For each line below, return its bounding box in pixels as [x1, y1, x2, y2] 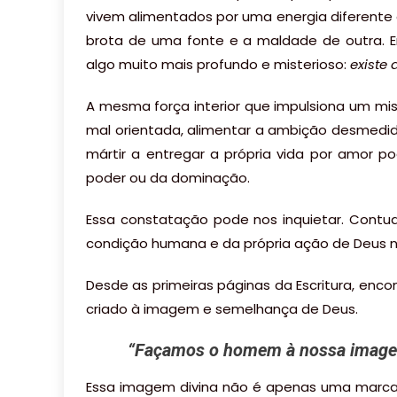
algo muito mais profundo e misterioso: [86, 55, 350, 74]
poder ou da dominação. [86, 168, 250, 188]
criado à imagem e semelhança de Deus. [86, 300, 358, 319]
